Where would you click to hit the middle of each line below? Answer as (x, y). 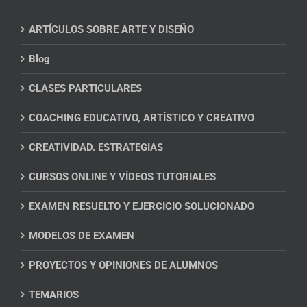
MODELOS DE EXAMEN (82, 236)
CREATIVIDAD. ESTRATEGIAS (96, 148)
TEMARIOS (54, 295)
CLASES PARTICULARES (85, 89)
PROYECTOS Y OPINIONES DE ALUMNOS (123, 266)
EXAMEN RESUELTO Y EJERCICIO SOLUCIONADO (142, 207)
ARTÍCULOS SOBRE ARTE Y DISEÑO (111, 30)
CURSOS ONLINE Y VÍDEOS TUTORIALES (122, 177)
